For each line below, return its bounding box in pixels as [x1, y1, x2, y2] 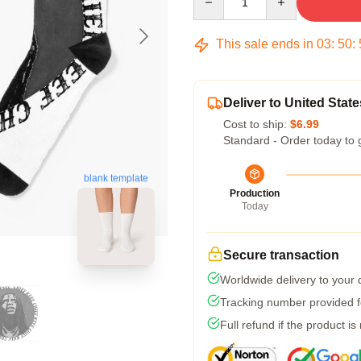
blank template [84, 173, 148, 185]
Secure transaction [223, 248, 339, 262]
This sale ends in [213, 37, 317, 51]
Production [230, 188, 280, 199]
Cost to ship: [223, 118, 290, 131]
